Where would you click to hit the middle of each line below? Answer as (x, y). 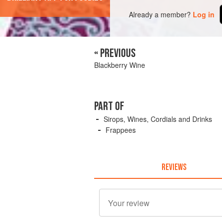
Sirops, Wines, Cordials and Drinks (158, 119)
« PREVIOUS (115, 54)
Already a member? (160, 14)
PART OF (109, 107)
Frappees (121, 130)
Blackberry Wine (120, 65)
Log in (204, 14)
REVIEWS (174, 167)
